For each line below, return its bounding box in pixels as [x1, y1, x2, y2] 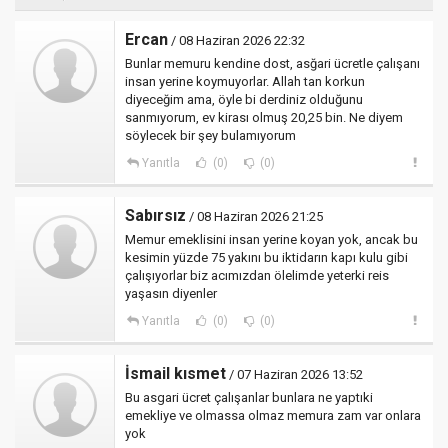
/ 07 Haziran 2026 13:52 [226, 367, 363, 383]
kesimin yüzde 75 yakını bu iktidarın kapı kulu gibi [125, 250, 408, 266]
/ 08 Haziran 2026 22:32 [168, 33, 305, 49]
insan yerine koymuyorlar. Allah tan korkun [125, 74, 365, 90]
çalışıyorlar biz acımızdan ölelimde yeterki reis [125, 268, 389, 284]
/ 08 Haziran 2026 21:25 [186, 209, 323, 225]
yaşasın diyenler [125, 286, 217, 302]
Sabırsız [125, 206, 186, 226]
